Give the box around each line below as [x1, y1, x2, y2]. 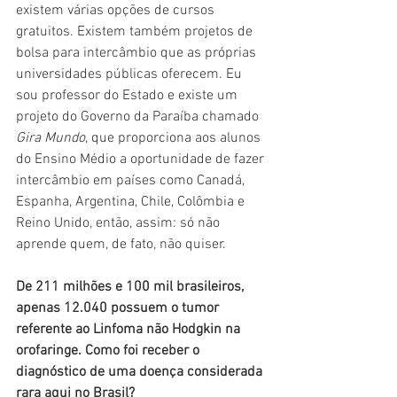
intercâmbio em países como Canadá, [16, 172, 248, 191]
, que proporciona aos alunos [85, 129, 264, 148]
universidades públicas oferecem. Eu [16, 66, 245, 84]
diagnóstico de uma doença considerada [16, 363, 266, 382]
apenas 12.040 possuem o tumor [16, 300, 222, 318]
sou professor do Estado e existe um [16, 87, 241, 105]
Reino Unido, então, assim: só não [16, 214, 223, 233]
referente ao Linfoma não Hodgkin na [16, 321, 244, 339]
